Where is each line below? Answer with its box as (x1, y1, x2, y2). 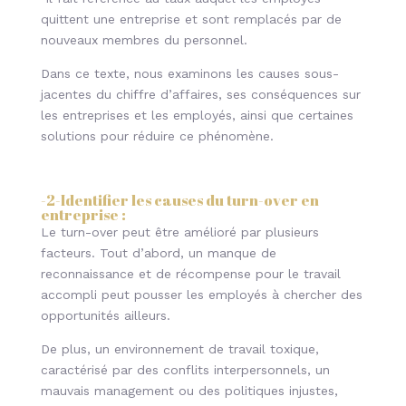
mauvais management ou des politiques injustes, (40, 383, 338, 398)
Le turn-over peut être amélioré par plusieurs (40, 225, 319, 239)
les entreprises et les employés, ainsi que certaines (40, 108, 353, 122)
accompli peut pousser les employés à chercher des (40, 287, 362, 302)
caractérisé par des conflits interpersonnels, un (40, 362, 330, 377)
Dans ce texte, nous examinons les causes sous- (40, 66, 339, 81)
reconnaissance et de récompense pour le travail (40, 266, 341, 281)
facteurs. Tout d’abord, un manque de (40, 246, 276, 260)
